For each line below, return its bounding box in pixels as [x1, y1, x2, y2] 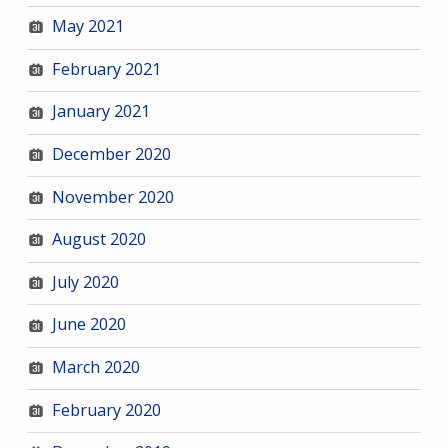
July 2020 [51, 270, 119, 293]
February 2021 [51, 57, 161, 80]
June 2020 [51, 313, 126, 336]
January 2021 [51, 100, 150, 123]
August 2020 [51, 228, 146, 251]
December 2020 [51, 143, 171, 166]
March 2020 [51, 355, 140, 378]
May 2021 [51, 15, 124, 38]
